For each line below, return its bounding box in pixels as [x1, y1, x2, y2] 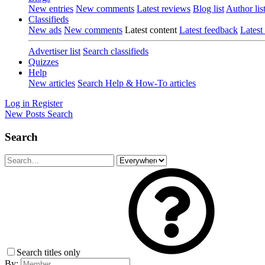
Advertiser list [28, 46, 80, 56]
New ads [28, 25, 62, 35]
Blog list [193, 4, 224, 14]
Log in [5, 98, 30, 108]
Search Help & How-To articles [77, 78, 196, 88]
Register [32, 98, 63, 108]
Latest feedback [179, 25, 238, 35]
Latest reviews [137, 4, 190, 14]
